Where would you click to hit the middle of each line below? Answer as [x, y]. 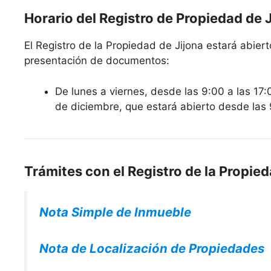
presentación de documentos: [97, 60]
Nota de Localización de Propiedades [152, 249]
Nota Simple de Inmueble [115, 212]
